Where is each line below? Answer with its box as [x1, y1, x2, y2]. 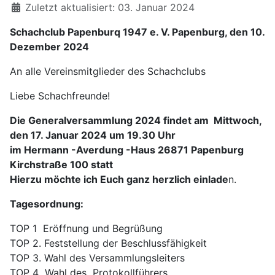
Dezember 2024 [10, 41, 89, 53]
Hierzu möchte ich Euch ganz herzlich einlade [10, 173, 228, 185]
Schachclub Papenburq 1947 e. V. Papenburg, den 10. [10, 26, 265, 38]
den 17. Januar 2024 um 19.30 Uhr [10, 129, 176, 141]
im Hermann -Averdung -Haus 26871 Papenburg [10, 144, 244, 156]
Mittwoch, [211, 114, 261, 126]
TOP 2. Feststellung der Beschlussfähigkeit [10, 237, 207, 249]
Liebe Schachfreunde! [10, 90, 110, 102]
